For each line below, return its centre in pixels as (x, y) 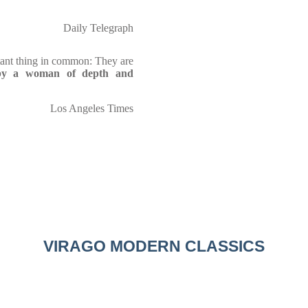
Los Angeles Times (92, 108)
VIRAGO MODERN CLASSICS (154, 246)
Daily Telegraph (98, 28)
